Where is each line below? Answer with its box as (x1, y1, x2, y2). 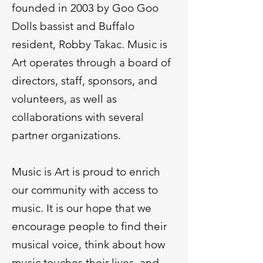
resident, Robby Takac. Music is (12, 37, 167, 51)
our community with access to (12, 183, 158, 197)
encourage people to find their (12, 219, 167, 233)
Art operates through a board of (12, 55, 171, 69)
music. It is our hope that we (12, 201, 151, 215)
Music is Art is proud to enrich (12, 164, 160, 178)
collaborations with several (12, 110, 144, 124)
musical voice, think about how (12, 237, 165, 251)
